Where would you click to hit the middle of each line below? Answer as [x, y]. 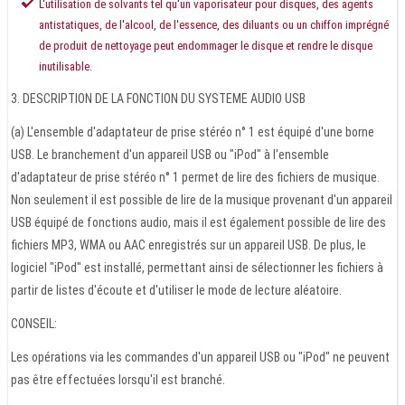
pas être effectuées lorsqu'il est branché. [118, 380]
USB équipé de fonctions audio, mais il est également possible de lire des [198, 223]
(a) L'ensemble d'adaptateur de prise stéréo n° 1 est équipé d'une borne [193, 132]
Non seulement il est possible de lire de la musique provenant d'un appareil [202, 200]
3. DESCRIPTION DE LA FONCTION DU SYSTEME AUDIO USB [158, 99]
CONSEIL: [34, 324]
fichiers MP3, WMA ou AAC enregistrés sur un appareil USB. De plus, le [188, 245]
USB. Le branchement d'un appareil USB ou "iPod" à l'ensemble [170, 155]
